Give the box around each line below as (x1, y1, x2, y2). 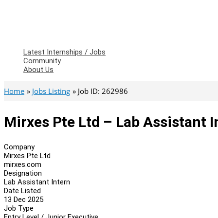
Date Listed (4, 186, 41, 195)
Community (23, 56, 61, 65)
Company (4, 142, 35, 151)
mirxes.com (4, 160, 41, 169)
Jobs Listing (32, 86, 70, 96)
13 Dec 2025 (4, 195, 43, 204)
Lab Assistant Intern (4, 177, 70, 186)
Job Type (4, 203, 34, 213)
